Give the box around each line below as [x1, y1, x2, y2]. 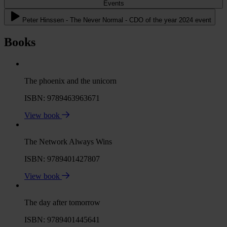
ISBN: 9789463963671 [24, 93, 100, 102]
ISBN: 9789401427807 [24, 154, 100, 163]
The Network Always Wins [24, 137, 112, 146]
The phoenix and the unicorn [24, 76, 117, 85]
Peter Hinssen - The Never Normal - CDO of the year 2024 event [70, 16, 211, 24]
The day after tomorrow [24, 198, 100, 207]
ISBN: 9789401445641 [24, 215, 100, 224]
